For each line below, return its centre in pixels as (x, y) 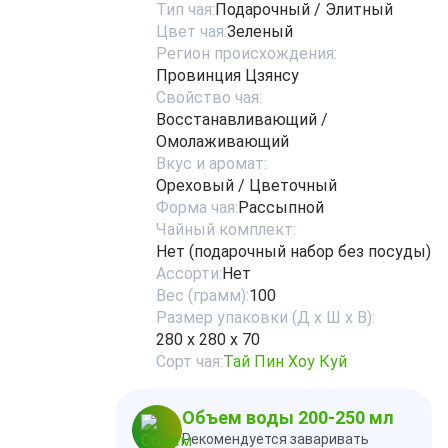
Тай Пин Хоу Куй (285, 361)
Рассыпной (281, 207)
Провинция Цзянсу (227, 75)
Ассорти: (189, 273)
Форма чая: (197, 207)
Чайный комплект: (226, 229)
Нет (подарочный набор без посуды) (293, 251)
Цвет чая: (191, 31)
